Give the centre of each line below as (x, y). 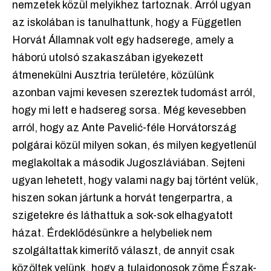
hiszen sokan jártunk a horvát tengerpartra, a (122, 198)
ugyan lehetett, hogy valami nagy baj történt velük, (135, 181)
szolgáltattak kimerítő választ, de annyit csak (123, 251)
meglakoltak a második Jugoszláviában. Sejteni (129, 163)
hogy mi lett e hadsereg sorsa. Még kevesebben (129, 111)
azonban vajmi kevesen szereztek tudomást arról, (134, 93)
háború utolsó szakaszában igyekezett (108, 58)
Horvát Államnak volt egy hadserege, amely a (123, 41)
